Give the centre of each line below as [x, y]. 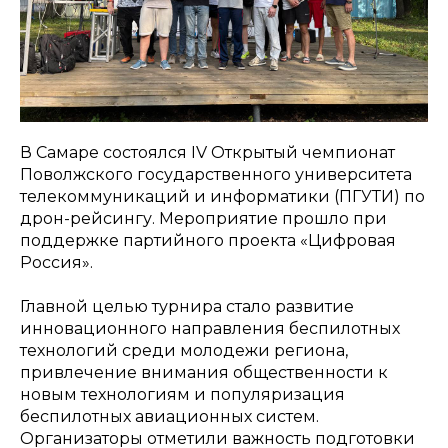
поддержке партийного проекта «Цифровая [208, 240]
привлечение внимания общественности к [204, 372]
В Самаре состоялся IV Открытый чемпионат [207, 152]
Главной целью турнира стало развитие [187, 306]
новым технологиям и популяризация [182, 394]
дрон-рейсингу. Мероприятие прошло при [203, 218]
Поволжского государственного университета [216, 174]
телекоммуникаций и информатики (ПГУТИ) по [222, 196]
